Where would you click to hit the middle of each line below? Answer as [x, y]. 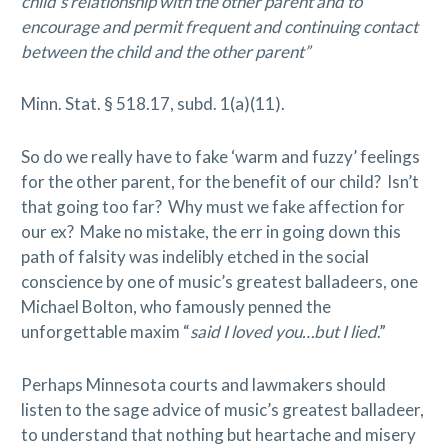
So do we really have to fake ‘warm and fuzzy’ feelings [220, 156]
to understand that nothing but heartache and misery [218, 434]
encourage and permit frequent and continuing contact [219, 26]
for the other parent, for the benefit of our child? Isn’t [219, 181]
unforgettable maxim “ [105, 331]
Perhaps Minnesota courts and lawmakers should [203, 384]
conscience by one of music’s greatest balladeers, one [219, 281]
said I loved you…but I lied [283, 331]
